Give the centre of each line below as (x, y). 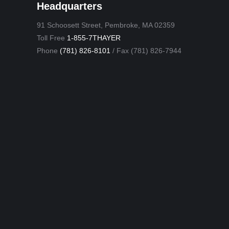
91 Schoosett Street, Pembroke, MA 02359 (106, 25)
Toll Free (52, 38)
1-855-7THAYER (94, 38)
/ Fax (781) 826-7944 (146, 51)
